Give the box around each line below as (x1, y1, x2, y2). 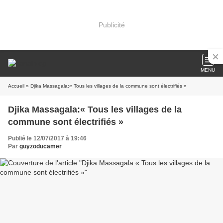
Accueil (8, 83, 24, 89)
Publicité (98, 20, 125, 29)
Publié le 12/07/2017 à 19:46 (8, 135, 87, 142)
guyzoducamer (19, 143, 62, 150)
